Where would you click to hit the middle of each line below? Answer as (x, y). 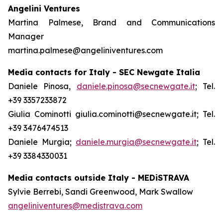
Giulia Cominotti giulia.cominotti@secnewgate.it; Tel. (111, 114)
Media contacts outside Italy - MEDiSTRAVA (99, 178)
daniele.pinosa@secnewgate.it (136, 86)
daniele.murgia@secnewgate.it (136, 142)
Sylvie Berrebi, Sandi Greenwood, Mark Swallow (101, 192)
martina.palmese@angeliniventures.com (85, 50)
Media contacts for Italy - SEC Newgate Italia (104, 72)
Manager (26, 36)
